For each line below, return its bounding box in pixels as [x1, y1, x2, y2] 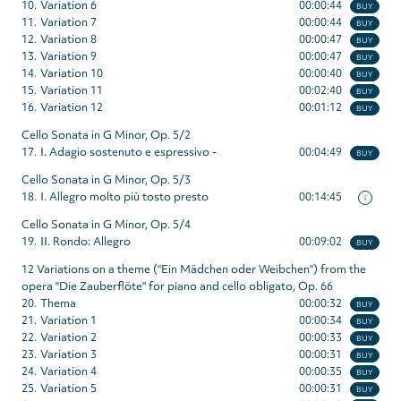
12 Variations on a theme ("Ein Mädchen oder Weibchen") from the [21, 261, 366, 277]
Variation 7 [40, 14, 97, 30]
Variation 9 [40, 48, 97, 64]
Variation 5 [40, 380, 97, 397]
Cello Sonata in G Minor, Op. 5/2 [21, 127, 191, 143]
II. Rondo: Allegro [40, 234, 131, 250]
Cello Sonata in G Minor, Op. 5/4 [21, 217, 191, 233]
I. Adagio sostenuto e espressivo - [40, 144, 217, 160]
